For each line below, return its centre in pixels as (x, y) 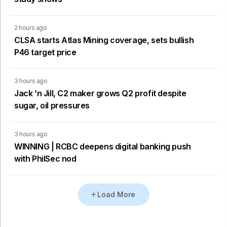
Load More (116, 194)
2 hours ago (31, 27)
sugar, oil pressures (52, 105)
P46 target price (45, 52)
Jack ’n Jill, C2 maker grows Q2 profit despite (100, 93)
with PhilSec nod (45, 158)
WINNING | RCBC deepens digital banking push (103, 146)
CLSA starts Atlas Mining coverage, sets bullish (104, 40)
